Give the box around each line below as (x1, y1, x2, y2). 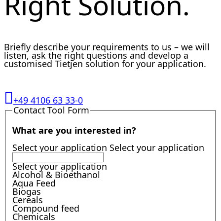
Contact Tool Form (13, 104, 90, 116)
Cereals (12, 194, 43, 206)
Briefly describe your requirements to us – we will (4, 41, 210, 53)
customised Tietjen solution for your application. (4, 58, 206, 70)
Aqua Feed (12, 177, 56, 189)
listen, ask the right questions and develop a (4, 49, 188, 62)
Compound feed (12, 202, 80, 215)
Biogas (12, 185, 41, 198)
